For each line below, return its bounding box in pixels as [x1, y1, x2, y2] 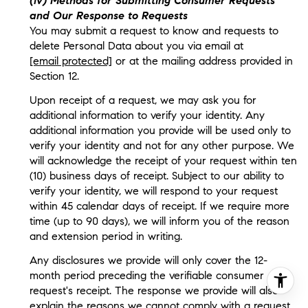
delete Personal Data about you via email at [29, 38, 243, 52]
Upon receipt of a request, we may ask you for [29, 93, 256, 107]
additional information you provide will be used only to [29, 124, 291, 137]
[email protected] [29, 54, 112, 67]
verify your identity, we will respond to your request [29, 184, 278, 198]
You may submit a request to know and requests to [29, 23, 278, 37]
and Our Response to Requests [29, 8, 188, 22]
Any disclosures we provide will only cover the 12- [29, 254, 267, 267]
